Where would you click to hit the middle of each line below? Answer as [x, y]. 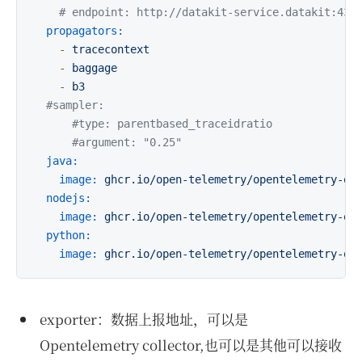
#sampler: [85, 105]
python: [69, 235]
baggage [95, 68]
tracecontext [111, 49]
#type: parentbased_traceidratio [172, 124]
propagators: [85, 31]
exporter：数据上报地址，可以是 [143, 319]
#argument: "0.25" [127, 142]
